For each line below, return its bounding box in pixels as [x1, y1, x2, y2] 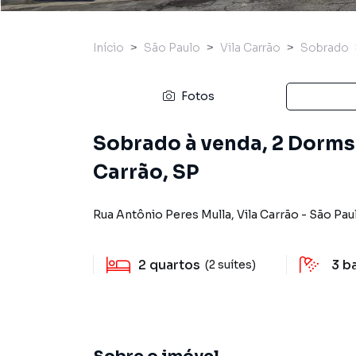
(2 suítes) [205, 257, 256, 272]
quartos [149, 257, 200, 273]
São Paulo [144, 41, 200, 55]
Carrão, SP [93, 161, 199, 184]
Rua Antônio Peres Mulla [93, 207, 231, 222]
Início [93, 41, 124, 55]
